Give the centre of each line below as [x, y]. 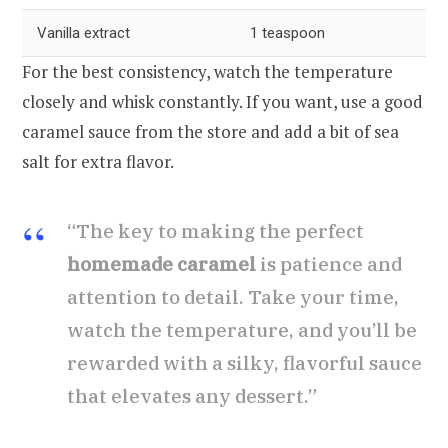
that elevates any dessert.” [192, 396]
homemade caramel [161, 264]
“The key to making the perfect [215, 231]
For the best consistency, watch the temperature [207, 72]
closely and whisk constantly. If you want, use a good [222, 102]
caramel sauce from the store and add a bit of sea [210, 132]
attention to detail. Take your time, [233, 297]
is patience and [329, 264]
